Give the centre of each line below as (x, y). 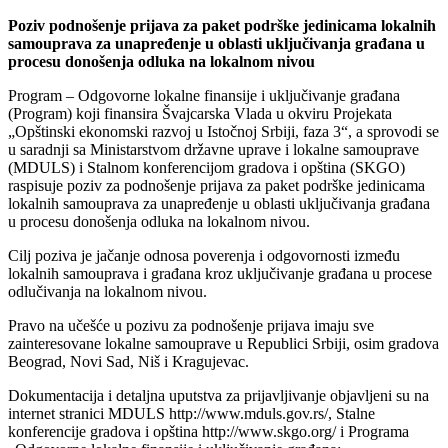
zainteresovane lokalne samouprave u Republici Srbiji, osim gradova (223, 343)
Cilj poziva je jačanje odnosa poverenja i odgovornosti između (204, 255)
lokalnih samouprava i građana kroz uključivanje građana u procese (220, 273)
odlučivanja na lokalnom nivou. (107, 291)
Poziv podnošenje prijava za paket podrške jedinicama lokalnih (222, 25)
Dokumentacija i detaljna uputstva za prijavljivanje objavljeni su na (218, 395)
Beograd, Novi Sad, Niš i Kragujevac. (128, 361)
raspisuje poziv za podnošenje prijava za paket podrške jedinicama (216, 185)
